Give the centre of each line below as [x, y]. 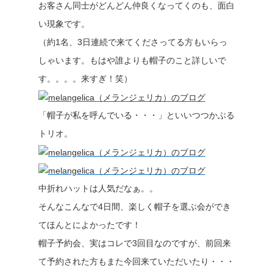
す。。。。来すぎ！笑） [85, 79]
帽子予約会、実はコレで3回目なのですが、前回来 [134, 243]
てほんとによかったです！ [89, 225]
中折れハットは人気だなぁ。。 [98, 188]
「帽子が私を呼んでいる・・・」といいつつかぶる [136, 115]
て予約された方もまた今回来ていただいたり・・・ [136, 261]
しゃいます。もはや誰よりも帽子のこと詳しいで [132, 60]
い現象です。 [64, 24]
